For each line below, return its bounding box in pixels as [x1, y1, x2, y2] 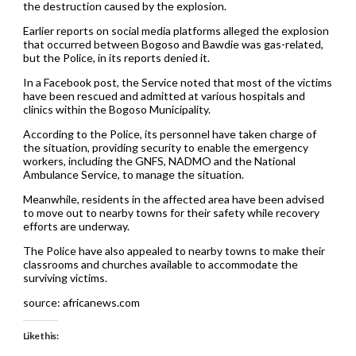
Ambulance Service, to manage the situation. [22, 167, 244, 181]
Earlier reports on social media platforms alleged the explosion [22, 23, 329, 37]
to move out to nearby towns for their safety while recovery [22, 205, 319, 219]
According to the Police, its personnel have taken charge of [22, 126, 316, 141]
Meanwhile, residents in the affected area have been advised [22, 192, 324, 206]
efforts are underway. [22, 219, 130, 233]
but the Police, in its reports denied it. [22, 50, 210, 64]
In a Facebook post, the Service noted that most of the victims [22, 75, 332, 89]
